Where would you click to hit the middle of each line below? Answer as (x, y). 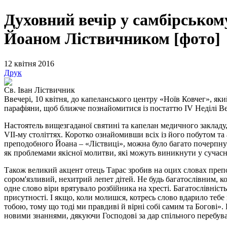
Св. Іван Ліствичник (40, 90)
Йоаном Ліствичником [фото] (112, 39)
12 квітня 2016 (29, 63)
